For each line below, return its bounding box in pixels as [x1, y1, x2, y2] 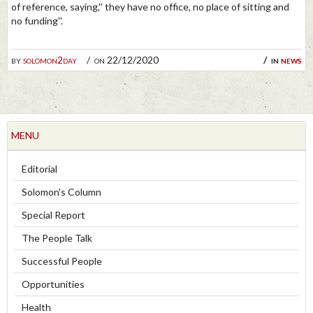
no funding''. [11, 15, 63, 27]
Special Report [22, 209, 85, 221]
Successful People [22, 255, 102, 268]
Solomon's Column [22, 186, 101, 198]
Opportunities [22, 278, 85, 291]
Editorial [22, 163, 57, 175]
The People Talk [22, 232, 92, 245]
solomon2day [23, 54, 77, 66]
